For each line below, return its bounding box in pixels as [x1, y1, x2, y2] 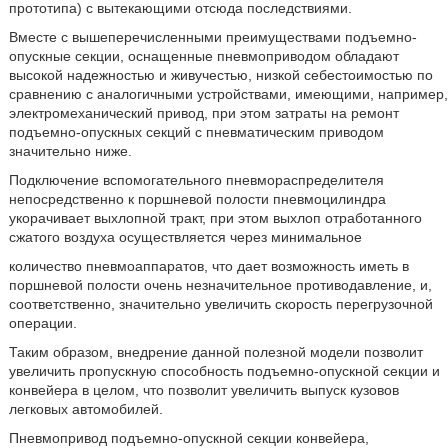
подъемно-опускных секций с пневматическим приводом [8, 124, 384, 141]
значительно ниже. [8, 143, 132, 160]
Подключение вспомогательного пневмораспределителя [8, 172, 384, 189]
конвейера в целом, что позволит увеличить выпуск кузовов [8, 382, 399, 399]
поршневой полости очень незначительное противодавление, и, [8, 277, 432, 294]
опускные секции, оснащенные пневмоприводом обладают [8, 48, 399, 65]
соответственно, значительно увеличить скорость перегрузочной [8, 296, 433, 313]
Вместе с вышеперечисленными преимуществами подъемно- [8, 29, 417, 46]
